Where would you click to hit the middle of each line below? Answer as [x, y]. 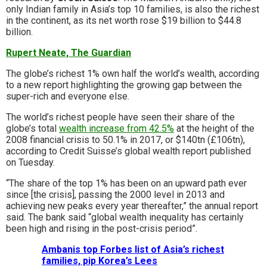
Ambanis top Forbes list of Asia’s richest [133, 250]
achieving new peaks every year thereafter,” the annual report [132, 206]
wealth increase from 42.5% [117, 129]
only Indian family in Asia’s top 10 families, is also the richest [133, 10]
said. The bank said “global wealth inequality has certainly [125, 218]
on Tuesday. [30, 163]
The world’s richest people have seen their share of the [120, 117]
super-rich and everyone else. [68, 97]
